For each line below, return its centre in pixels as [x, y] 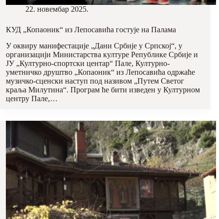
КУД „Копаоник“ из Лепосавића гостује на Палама [91, 29]
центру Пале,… [32, 98]
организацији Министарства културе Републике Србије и [102, 54]
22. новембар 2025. [57, 9]
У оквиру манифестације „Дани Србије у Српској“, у [94, 45]
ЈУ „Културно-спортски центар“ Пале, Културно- [88, 63]
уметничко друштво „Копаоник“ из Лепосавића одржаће [100, 72]
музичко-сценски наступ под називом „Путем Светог [95, 81]
